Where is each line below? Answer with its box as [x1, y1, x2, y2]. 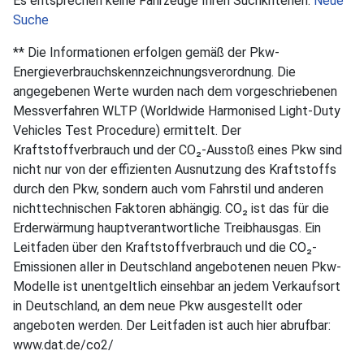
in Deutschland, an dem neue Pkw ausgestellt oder [13, 297, 302, 314]
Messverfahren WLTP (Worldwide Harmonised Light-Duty [13, 102, 340, 119]
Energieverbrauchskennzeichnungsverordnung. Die [13, 63, 296, 80]
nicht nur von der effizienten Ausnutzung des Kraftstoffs [13, 161, 336, 177]
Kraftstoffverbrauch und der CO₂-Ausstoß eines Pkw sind [13, 141, 342, 158]
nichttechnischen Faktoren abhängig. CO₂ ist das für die [13, 200, 329, 216]
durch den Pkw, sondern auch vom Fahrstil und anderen [13, 180, 323, 197]
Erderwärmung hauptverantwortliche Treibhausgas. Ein [13, 219, 321, 236]
